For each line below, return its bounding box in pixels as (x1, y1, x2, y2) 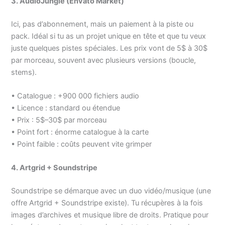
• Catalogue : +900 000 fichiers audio (11, 91, 140, 101)
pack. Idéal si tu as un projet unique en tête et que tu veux (11, 31, 206, 41)
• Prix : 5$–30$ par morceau (11, 116, 107, 125)
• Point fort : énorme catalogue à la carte (11, 128, 149, 137)
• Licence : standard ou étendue (11, 103, 121, 113)
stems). (11, 67, 37, 77)
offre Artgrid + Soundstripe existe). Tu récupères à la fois (11, 198, 203, 208)
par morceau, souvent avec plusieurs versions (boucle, (11, 55, 196, 65)
